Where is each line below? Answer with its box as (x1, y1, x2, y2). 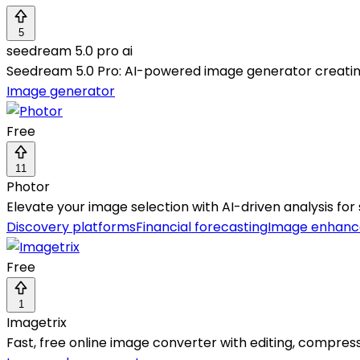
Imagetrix (6, 313, 67, 333)
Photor (6, 178, 50, 197)
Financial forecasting (136, 218, 268, 237)
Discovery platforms (6, 218, 136, 237)
